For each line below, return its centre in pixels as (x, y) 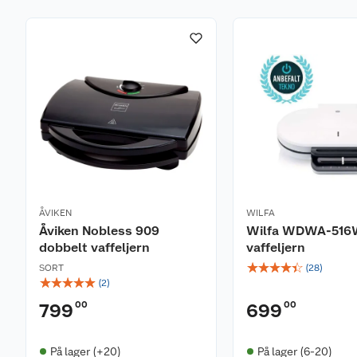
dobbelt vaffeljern (94, 247)
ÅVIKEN (55, 212)
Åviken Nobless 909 (99, 230)
